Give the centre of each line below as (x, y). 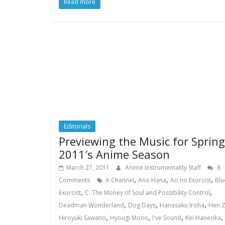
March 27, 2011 (88, 167)
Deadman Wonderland (91, 205)
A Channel (120, 180)
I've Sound (167, 218)
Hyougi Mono (129, 218)
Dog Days (142, 205)
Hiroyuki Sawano (82, 218)
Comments (74, 180)
